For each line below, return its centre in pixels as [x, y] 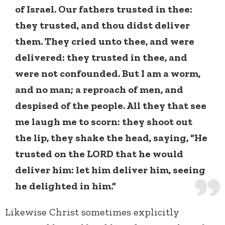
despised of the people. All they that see [111, 106]
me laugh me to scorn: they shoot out [104, 122]
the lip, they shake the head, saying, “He [111, 138]
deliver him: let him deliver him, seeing [110, 170]
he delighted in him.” [66, 186]
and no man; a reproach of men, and [99, 90]
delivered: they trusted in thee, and [101, 58]
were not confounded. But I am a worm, [108, 74]
